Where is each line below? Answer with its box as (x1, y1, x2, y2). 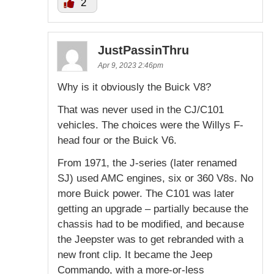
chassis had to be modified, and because (57, 218, 244, 231)
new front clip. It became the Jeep (57, 249, 212, 261)
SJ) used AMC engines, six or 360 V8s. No (57, 172, 253, 185)
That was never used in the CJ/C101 (57, 104, 224, 116)
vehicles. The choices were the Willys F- (57, 119, 243, 131)
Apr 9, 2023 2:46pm (98, 61, 163, 70)
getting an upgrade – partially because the (57, 203, 248, 215)
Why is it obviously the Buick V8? (57, 81, 211, 94)
